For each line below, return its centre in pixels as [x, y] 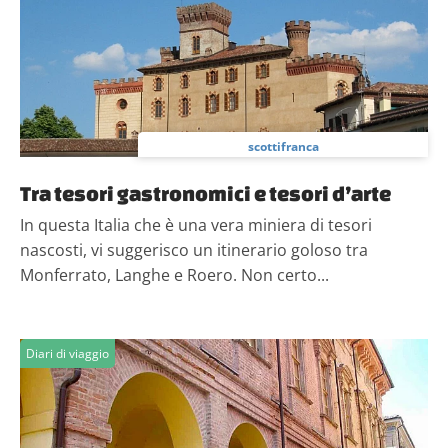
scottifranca [283, 146]
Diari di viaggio [67, 353]
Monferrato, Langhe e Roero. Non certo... [174, 275]
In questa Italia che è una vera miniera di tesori [196, 225]
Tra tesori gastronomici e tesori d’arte [205, 193]
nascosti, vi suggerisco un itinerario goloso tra [194, 250]
